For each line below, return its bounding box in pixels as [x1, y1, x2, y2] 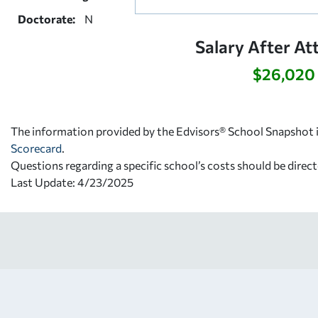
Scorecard [11, 141, 62, 155]
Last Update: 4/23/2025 [11, 175, 133, 189]
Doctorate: [18, 11, 75, 26]
